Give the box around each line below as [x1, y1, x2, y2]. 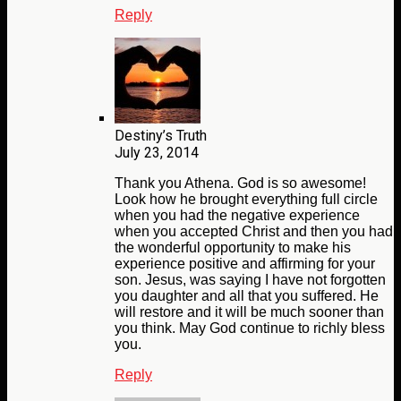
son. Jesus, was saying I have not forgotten [115, 272, 386, 288]
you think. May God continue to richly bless [115, 320, 385, 337]
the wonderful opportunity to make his [115, 240, 351, 256]
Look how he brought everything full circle [115, 192, 378, 208]
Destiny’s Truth [115, 127, 207, 145]
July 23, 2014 [115, 144, 199, 162]
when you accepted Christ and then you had [115, 224, 393, 240]
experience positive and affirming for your [115, 256, 375, 272]
